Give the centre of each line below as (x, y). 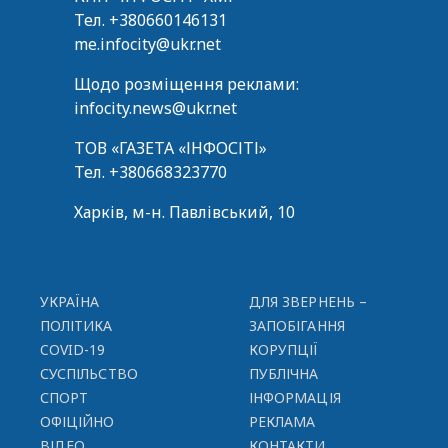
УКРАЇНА (70, 301)
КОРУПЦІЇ (284, 349)
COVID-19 (73, 349)
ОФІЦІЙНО (77, 421)
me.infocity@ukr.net (147, 43)
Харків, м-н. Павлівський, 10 (184, 211)
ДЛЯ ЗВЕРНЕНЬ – (308, 301)
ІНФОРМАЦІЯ (295, 397)
